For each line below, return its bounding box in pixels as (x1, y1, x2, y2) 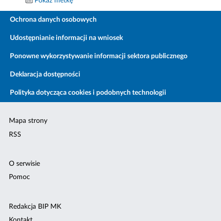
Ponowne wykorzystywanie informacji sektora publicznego (10, 53, 187, 60)
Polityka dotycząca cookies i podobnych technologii (10, 89, 166, 97)
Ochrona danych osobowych (10, 16, 97, 24)
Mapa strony (9, 117, 48, 125)
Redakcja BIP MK (9, 203, 62, 210)
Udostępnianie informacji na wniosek (10, 35, 123, 42)
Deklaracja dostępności (10, 71, 80, 78)
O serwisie (9, 160, 40, 168)
